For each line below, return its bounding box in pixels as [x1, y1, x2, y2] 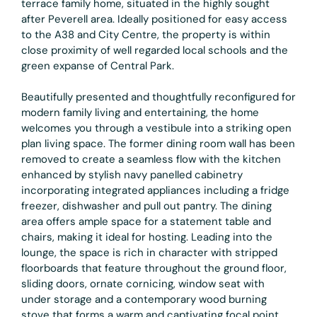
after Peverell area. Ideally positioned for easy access [21, 11, 287, 26]
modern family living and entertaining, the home [21, 105, 259, 120]
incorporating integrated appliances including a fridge [21, 183, 289, 197]
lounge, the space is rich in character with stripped [21, 245, 277, 260]
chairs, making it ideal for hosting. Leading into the [21, 229, 272, 244]
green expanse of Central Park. [21, 58, 174, 73]
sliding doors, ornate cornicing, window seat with [21, 276, 265, 291]
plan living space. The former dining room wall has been [21, 136, 295, 151]
